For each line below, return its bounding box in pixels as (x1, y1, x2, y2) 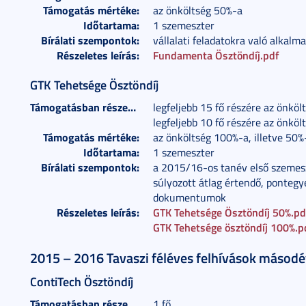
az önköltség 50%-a (153, 3, 242, 18)
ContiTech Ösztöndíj (30, 273, 133, 290)
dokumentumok (153, 190, 226, 205)
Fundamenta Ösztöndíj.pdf (153, 47, 279, 63)
